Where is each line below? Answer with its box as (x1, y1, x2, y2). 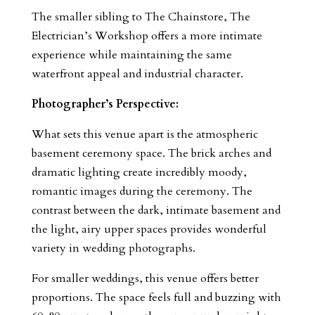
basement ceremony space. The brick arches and (31, 145, 271, 161)
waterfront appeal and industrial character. (31, 65, 243, 82)
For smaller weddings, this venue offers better (31, 270, 259, 286)
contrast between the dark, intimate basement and (31, 202, 281, 218)
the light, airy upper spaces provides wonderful (31, 221, 266, 237)
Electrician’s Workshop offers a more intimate (31, 27, 262, 44)
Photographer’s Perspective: (31, 96, 179, 112)
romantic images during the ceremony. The (31, 183, 252, 199)
